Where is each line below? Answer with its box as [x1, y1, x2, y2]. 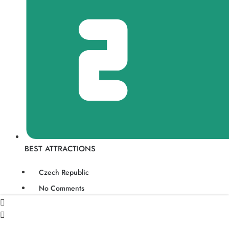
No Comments [39, 182, 84, 193]
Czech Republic [39, 167, 89, 177]
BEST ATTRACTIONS [25, 143, 96, 154]
